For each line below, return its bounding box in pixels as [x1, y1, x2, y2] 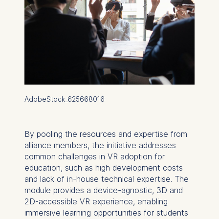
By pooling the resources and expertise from [24, 129, 187, 139]
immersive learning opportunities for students [24, 207, 188, 218]
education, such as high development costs [24, 162, 183, 173]
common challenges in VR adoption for [24, 151, 165, 161]
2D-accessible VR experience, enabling [24, 196, 168, 206]
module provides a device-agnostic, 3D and [24, 185, 183, 195]
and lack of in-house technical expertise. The [24, 174, 189, 184]
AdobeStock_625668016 [24, 94, 105, 103]
